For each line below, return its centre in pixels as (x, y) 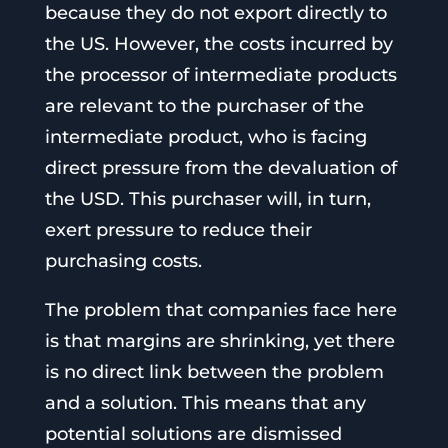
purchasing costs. (123, 261)
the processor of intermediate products (220, 75)
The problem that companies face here (220, 310)
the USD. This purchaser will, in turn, (207, 199)
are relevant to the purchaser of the (204, 106)
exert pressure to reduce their (178, 230)
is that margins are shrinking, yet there (219, 341)
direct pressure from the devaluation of (220, 168)
